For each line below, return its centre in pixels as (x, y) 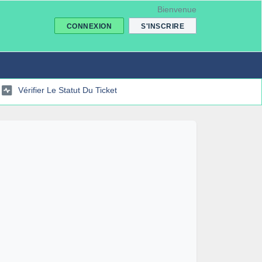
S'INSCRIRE (163, 26)
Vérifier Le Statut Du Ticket (68, 90)
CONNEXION (89, 26)
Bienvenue (177, 9)
